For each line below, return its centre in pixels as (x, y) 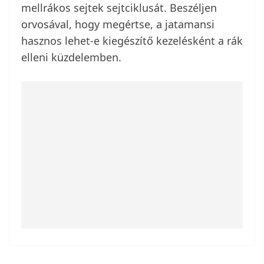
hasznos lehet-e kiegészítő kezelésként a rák (132, 41)
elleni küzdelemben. (71, 57)
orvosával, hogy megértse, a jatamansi (118, 24)
